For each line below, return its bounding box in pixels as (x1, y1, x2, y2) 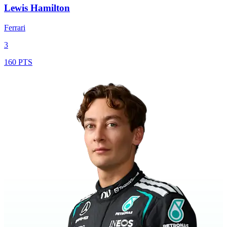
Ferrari (4, 23, 25, 32)
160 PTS (4, 57, 32, 66)
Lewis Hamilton (4, 2, 70, 13)
